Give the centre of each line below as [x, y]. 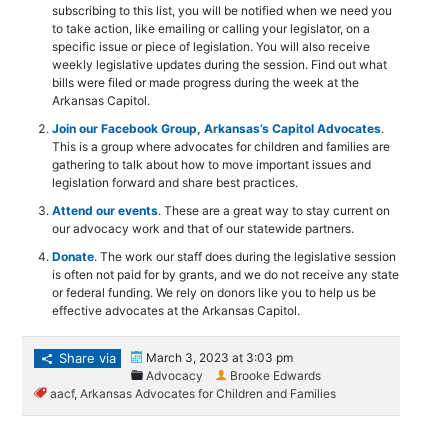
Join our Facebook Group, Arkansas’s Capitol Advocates [217, 128]
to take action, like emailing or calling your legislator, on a [211, 28]
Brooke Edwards [276, 375]
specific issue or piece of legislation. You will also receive [211, 46]
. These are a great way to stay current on [274, 210]
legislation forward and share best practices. [175, 182]
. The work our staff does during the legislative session [245, 256]
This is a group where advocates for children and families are [221, 146]
